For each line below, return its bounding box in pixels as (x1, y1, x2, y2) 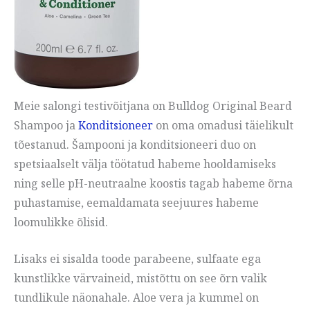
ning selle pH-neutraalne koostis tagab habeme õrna (14, 175, 293, 191)
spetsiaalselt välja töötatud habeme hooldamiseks (14, 156, 276, 172)
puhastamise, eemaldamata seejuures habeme (14, 194, 259, 210)
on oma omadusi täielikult (153, 117, 293, 133)
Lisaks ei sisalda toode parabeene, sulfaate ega (14, 251, 261, 267)
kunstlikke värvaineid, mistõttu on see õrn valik (14, 271, 267, 286)
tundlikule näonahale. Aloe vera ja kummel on (14, 290, 259, 306)
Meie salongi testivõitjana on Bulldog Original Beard (14, 98, 292, 113)
